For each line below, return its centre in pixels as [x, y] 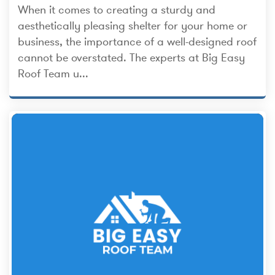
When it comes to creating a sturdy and [117, 10]
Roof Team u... [53, 73]
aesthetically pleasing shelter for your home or [133, 25]
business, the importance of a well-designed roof [137, 41]
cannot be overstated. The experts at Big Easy [131, 57]
